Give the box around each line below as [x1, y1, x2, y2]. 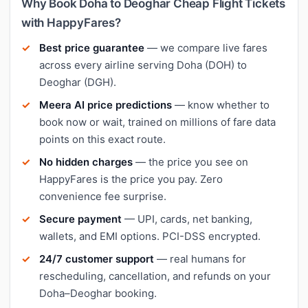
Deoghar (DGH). [39, 75, 116, 89]
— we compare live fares [144, 41, 267, 54]
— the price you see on [133, 155, 248, 168]
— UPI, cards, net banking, [122, 212, 252, 225]
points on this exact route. [39, 132, 166, 146]
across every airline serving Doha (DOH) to [39, 58, 247, 71]
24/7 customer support [39, 252, 154, 265]
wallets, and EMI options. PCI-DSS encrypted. [39, 229, 261, 243]
